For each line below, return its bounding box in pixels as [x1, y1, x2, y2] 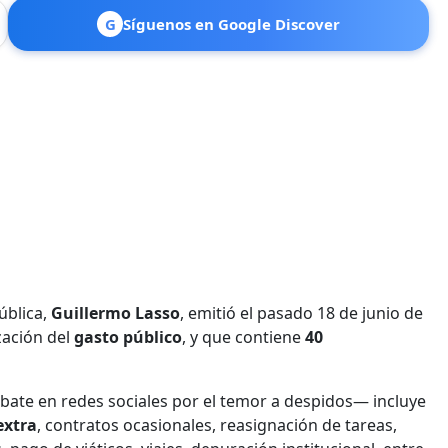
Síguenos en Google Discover [123, 13, 340, 34]
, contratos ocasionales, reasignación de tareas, [37, 413, 397, 436]
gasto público [74, 325, 182, 348]
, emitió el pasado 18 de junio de [180, 301, 423, 324]
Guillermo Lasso [51, 301, 180, 324]
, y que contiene [182, 325, 305, 348]
